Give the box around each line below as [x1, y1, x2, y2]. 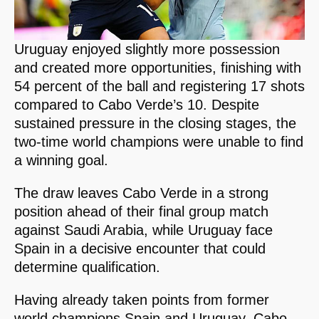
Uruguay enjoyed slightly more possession [14, 41, 280, 57]
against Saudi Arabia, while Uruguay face [14, 221, 273, 238]
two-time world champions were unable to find [14, 133, 303, 150]
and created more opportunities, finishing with [14, 59, 301, 75]
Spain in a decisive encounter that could [14, 240, 266, 256]
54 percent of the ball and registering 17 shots [14, 78, 305, 94]
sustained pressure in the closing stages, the [14, 115, 296, 131]
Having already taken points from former [14, 291, 269, 308]
